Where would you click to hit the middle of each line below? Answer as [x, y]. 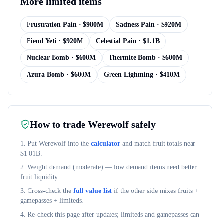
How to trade [59, 124]
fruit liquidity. [40, 177]
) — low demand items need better [149, 167]
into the [77, 144]
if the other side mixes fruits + [156, 191]
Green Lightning [128, 74]
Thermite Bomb [132, 58]
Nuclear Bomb [48, 58]
